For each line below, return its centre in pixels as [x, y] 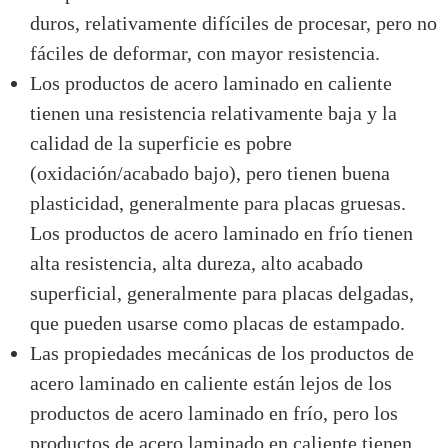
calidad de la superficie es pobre [161, 142]
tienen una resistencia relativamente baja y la [213, 112]
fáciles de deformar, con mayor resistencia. [205, 52]
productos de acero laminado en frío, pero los [214, 412]
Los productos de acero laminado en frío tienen [221, 232]
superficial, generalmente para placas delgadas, [222, 292]
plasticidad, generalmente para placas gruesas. [218, 202]
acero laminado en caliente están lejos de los [211, 382]
